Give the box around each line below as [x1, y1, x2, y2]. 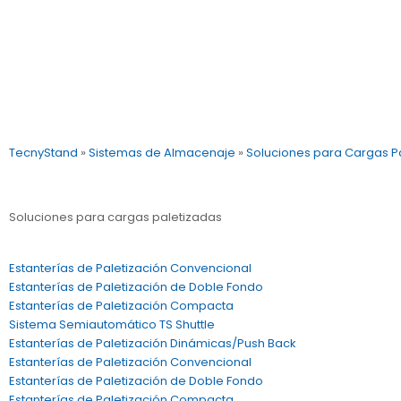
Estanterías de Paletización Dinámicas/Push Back [9, 335, 296, 352]
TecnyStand [9, 144, 78, 161]
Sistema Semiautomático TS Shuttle [9, 316, 215, 333]
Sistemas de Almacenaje [89, 144, 235, 161]
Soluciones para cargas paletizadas [9, 209, 222, 226]
